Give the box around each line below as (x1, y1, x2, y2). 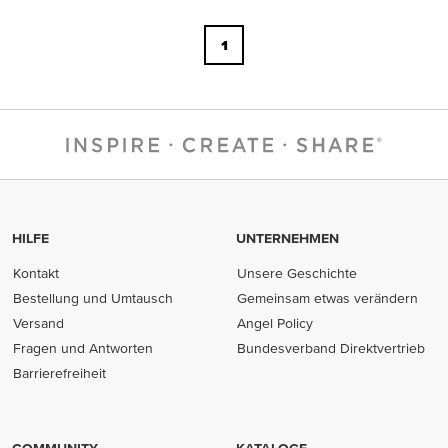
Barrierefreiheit (13, 365, 107, 382)
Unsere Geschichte (237, 265, 358, 282)
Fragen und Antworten (13, 340, 154, 357)
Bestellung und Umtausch (13, 290, 174, 307)
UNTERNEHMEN (236, 230, 339, 247)
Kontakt (13, 265, 60, 282)
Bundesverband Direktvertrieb (237, 340, 426, 357)
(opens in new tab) (237, 358, 375, 375)
